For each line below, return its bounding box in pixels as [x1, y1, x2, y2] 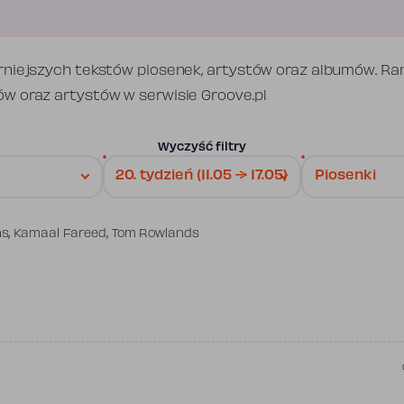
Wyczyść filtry [158, 142, 246, 153]
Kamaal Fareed [14, 228, 106, 240]
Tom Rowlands [111, 228, 199, 240]
